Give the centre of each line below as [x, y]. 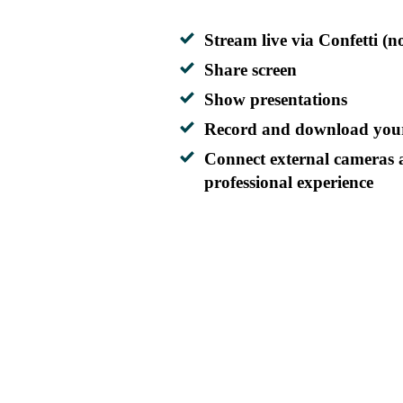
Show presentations [276, 100]
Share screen [251, 70]
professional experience [289, 183]
